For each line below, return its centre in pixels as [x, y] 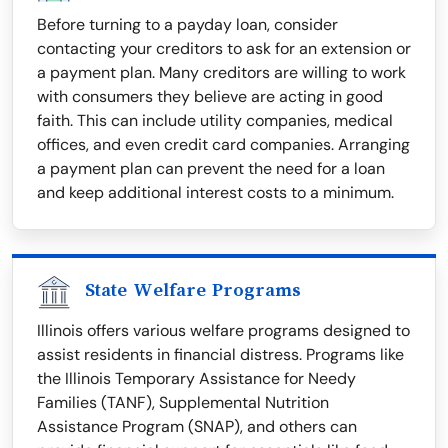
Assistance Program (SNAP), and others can [197, 427]
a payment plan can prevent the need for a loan [211, 169]
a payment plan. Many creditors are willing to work [221, 73]
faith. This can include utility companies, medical [215, 121]
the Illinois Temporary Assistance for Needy [196, 379]
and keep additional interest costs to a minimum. [215, 193]
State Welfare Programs [193, 290]
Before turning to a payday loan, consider [187, 25]
